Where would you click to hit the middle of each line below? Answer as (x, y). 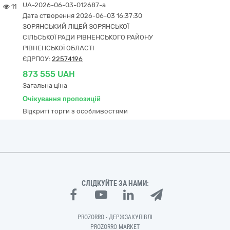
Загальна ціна (45, 85)
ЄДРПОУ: (37, 59)
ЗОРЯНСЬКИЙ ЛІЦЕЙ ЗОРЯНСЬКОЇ (76, 26)
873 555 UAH (49, 74)
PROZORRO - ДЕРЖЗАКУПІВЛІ (115, 217)
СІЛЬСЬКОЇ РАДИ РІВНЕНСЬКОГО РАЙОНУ (88, 37)
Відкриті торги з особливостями (75, 111)
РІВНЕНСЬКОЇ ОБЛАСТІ (58, 48)
